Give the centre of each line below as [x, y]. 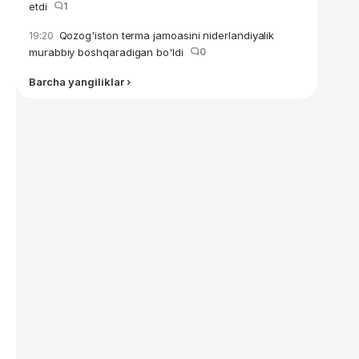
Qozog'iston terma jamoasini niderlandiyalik [165, 35]
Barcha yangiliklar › [80, 82]
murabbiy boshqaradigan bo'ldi [109, 52]
